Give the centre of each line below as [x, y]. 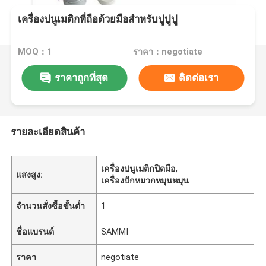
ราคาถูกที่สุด [82, 77]
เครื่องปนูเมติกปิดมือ [139, 168]
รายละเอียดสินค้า [47, 132]
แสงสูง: [30, 174]
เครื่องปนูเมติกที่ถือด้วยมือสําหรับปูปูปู [98, 19]
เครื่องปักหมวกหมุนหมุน [145, 180]
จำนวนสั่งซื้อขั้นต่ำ [51, 206]
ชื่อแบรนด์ [35, 231]
